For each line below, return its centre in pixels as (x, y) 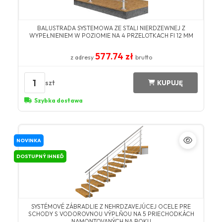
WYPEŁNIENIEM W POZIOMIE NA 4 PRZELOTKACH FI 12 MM (111, 36)
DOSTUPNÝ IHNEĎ (40, 157)
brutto (143, 57)
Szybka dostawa (58, 101)
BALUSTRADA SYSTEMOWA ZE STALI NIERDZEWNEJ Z (111, 28)
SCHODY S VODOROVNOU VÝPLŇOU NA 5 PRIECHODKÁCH (111, 214)
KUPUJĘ (170, 83)
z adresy (83, 57)
